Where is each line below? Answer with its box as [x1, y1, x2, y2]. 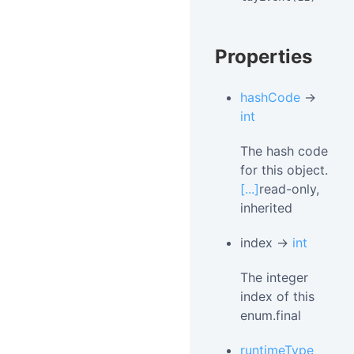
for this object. [240, 162, 328, 178]
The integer [240, 269, 308, 285]
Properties [215, 45, 312, 68]
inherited [240, 200, 292, 216]
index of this [240, 288, 314, 304]
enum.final [240, 307, 301, 323]
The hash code [240, 143, 328, 159]
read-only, [259, 181, 319, 197]
